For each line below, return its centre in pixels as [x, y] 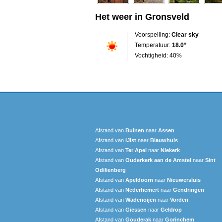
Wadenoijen [141, 199]
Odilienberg [111, 170]
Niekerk [170, 150]
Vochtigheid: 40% [158, 55]
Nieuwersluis [184, 180]
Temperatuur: [153, 45]
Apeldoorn [139, 180]
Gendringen [189, 190]
